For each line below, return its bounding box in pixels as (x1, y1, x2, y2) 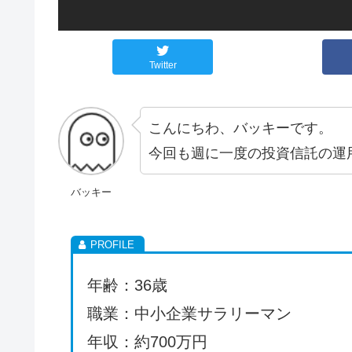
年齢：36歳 (87, 276, 167, 294)
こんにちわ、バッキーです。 (148, 119, 332, 136)
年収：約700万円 (87, 332, 207, 350)
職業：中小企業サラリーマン (87, 304, 291, 322)
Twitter (148, 60, 177, 71)
